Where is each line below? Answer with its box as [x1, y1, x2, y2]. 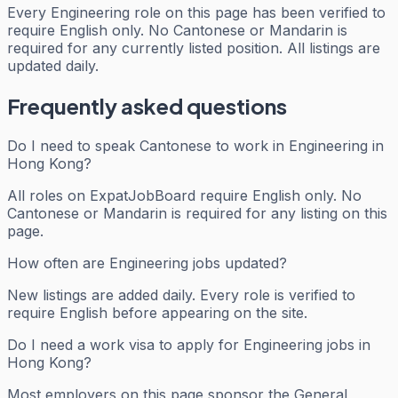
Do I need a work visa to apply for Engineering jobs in [7, 336, 370, 354]
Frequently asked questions [7, 92, 287, 120]
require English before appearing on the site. [7, 304, 307, 322]
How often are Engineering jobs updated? [7, 254, 287, 273]
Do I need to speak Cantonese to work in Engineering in [7, 137, 384, 155]
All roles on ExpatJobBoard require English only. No [7, 187, 362, 205]
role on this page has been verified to [130, 4, 386, 22]
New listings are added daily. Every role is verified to [7, 286, 355, 305]
